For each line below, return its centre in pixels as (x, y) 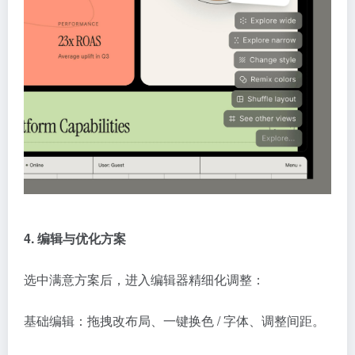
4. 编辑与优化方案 (75, 239)
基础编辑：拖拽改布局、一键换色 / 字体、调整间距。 (174, 321)
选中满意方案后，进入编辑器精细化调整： (144, 280)
